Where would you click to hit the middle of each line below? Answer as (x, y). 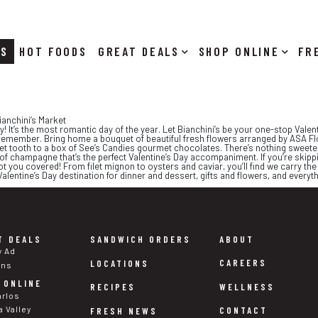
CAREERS (243, 263)
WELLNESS (247, 286)
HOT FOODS (53, 51)
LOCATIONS (120, 263)
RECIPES (113, 287)
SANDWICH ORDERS (141, 240)
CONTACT (244, 310)
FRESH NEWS (124, 311)
